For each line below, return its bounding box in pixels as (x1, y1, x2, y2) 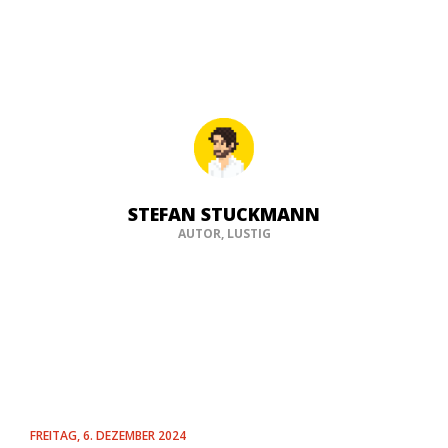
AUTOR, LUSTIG (177, 225, 271, 243)
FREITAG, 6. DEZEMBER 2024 (30, 427, 186, 444)
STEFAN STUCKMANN (128, 202, 320, 227)
